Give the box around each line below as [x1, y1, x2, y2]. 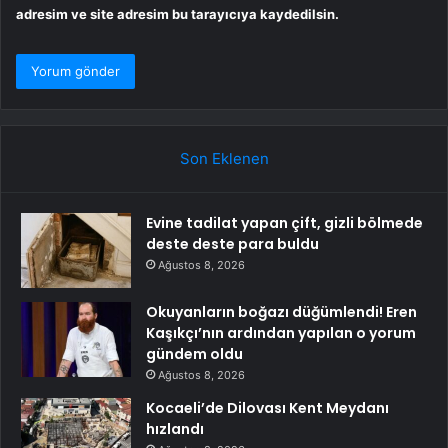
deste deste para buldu [146, 233, 319, 254]
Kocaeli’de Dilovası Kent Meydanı [146, 397, 389, 418]
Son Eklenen [179, 148, 269, 168]
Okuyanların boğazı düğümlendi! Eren [146, 301, 417, 322]
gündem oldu [146, 343, 243, 364]
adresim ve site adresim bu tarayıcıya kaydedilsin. [16, 5, 339, 22]
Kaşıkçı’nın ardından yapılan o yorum [146, 322, 416, 343]
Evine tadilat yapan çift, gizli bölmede [146, 212, 423, 233]
